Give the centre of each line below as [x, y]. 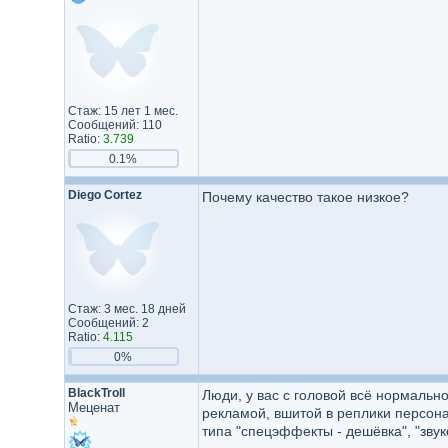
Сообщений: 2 [108, 323]
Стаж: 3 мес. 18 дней [126, 309]
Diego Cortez [104, 195]
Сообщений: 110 [114, 125]
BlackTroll [96, 393]
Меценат [93, 407]
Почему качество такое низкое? [305, 197]
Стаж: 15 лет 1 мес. [122, 111]
